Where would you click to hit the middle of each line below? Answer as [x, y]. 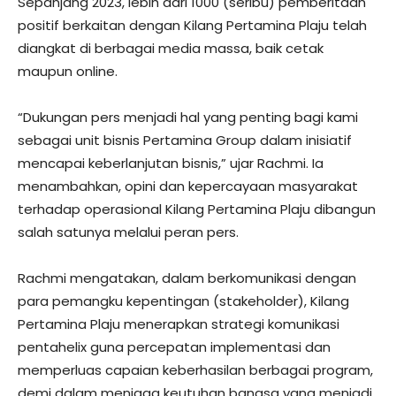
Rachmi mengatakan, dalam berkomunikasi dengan [187, 278]
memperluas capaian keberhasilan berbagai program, [195, 370]
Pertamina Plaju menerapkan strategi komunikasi [179, 324]
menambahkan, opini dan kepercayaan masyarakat [188, 186]
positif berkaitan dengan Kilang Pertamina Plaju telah [192, 25]
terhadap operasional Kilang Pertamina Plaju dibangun [197, 209]
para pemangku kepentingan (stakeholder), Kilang [183, 301]
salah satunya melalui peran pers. [128, 232]
